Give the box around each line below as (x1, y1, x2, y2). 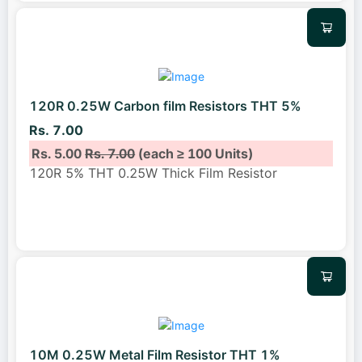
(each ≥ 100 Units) (135, 145, 254, 162)
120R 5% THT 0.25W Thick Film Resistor (29, 164, 277, 181)
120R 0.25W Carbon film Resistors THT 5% (29, 98, 301, 115)
